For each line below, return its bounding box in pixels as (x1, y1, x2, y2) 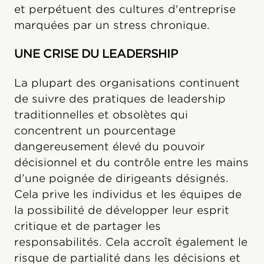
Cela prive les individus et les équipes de (14, 187, 242, 200)
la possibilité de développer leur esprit (14, 203, 229, 216)
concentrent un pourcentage (14, 124, 176, 137)
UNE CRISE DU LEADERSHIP (14, 46, 178, 61)
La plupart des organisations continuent (14, 76, 240, 89)
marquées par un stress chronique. (14, 18, 210, 31)
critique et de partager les (14, 219, 161, 232)
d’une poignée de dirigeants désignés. (14, 171, 229, 184)
